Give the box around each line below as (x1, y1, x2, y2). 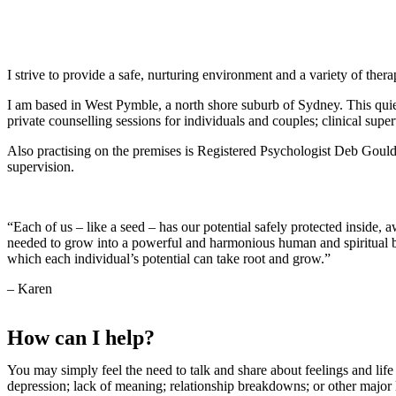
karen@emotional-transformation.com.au (42, 28, 269, 42)
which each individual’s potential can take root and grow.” (7, 251, 331, 266)
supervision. (7, 159, 78, 174)
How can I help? (7, 326, 155, 349)
